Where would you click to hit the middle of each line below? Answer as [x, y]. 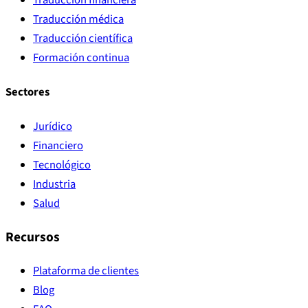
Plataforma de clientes [86, 271]
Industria [54, 184]
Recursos [33, 238]
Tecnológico [62, 165]
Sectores [27, 92]
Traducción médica [78, 19]
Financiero [58, 145]
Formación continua [81, 57]
